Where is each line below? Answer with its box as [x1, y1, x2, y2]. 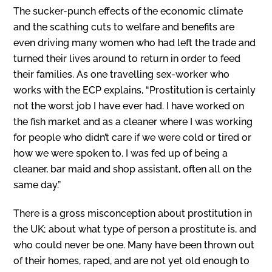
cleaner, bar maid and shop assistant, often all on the [13, 163, 252, 175]
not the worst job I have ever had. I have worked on [13, 100, 245, 112]
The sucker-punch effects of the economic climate [13, 5, 243, 18]
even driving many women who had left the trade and [13, 37, 256, 49]
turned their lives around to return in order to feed [13, 53, 241, 65]
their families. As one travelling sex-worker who [13, 69, 230, 81]
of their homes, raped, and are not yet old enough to [13, 254, 250, 267]
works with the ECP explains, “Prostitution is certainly [13, 84, 256, 97]
